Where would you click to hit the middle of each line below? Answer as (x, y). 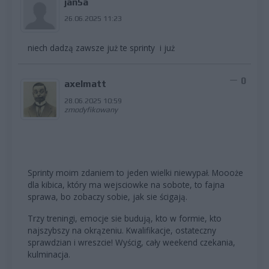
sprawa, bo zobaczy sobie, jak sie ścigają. (107, 196)
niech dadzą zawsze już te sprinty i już (102, 48)
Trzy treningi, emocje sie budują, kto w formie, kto (125, 218)
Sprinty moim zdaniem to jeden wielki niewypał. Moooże (135, 172)
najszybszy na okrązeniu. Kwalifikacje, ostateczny (122, 230)
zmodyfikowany (91, 109)
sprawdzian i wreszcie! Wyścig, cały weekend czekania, (131, 242)
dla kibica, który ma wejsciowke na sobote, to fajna (126, 184)
